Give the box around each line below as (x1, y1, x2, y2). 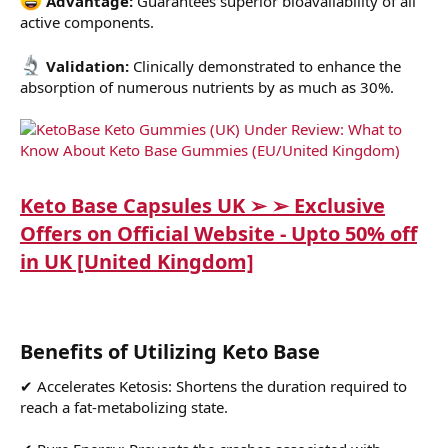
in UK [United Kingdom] (20, 248, 254, 276)
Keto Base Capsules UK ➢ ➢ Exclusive (20, 192, 385, 220)
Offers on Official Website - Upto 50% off (20, 220, 417, 248)
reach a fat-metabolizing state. (20, 397, 228, 418)
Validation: (42, 56, 133, 77)
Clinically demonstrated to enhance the (133, 56, 401, 77)
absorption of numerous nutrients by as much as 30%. (20, 77, 394, 98)
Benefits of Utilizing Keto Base (20, 338, 325, 366)
